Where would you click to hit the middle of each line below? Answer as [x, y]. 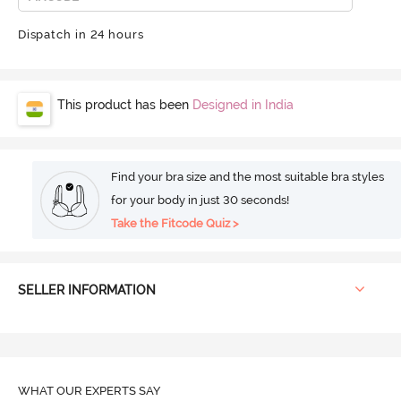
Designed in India [243, 104]
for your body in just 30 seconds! [200, 200]
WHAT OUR [51, 391]
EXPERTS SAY [122, 391]
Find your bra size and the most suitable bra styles [248, 176]
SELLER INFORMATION [86, 290]
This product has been [124, 104]
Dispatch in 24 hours [81, 34]
